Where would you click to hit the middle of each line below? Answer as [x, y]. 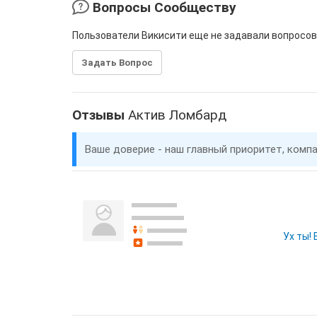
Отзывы [100, 115]
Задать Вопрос [117, 63]
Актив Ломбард [177, 115]
